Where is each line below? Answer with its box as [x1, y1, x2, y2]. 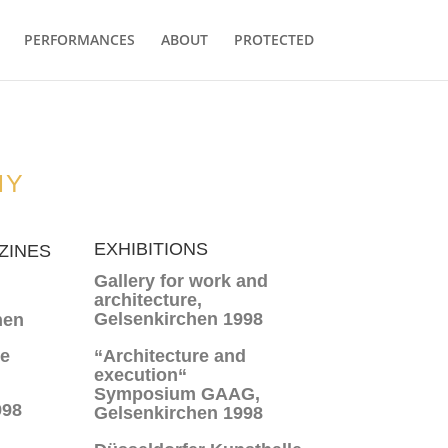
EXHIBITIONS [94, 239, 209, 259]
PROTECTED [233, 30, 314, 49]
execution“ [94, 365, 188, 385]
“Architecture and [94, 346, 247, 366]
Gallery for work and [94, 271, 269, 291]
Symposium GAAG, [94, 384, 261, 404]
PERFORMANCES [23, 30, 135, 49]
